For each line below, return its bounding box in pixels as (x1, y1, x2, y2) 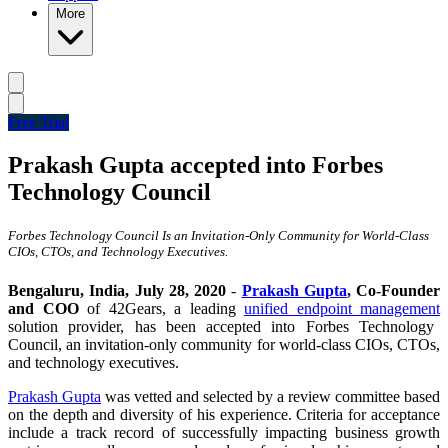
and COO (8, 300, 79, 318)
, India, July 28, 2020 (80, 282, 232, 300)
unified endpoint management (244, 300, 440, 318)
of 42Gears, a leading (78, 300, 244, 318)
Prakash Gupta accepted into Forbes (8, 151, 383, 178)
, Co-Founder (346, 282, 440, 300)
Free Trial (8, 114, 69, 131)
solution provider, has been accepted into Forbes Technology (8, 318, 434, 336)
